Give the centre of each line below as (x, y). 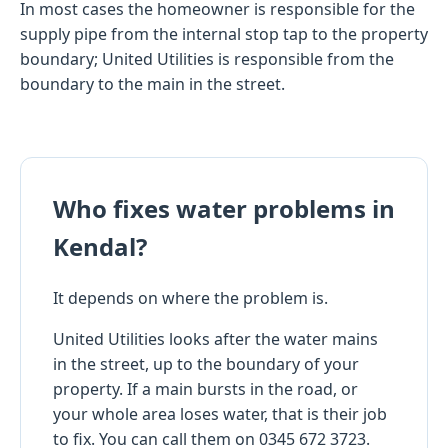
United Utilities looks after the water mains (215, 338)
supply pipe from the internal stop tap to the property (224, 33)
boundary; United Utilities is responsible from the (207, 58)
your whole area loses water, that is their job (220, 413)
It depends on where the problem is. (190, 297)
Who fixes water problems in (224, 208)
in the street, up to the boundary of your (206, 363)
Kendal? (100, 246)
